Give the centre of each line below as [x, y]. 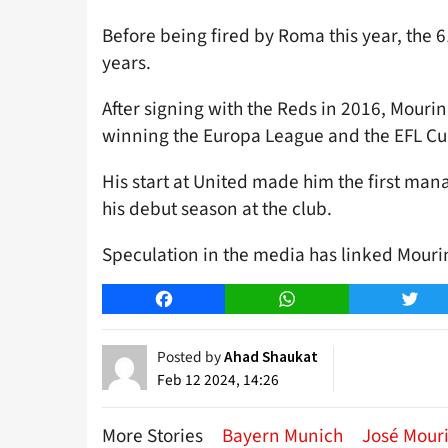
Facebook [196, 299]
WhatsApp [321, 299]
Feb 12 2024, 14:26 [218, 380]
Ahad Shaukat [271, 357]
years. [126, 62]
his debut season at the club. [217, 208]
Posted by [190, 357]
